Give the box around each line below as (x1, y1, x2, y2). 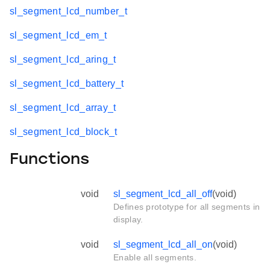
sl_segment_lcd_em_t (10, 30, 107, 40)
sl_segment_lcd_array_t (10, 102, 116, 113)
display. (113, 214, 143, 224)
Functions (10, 152, 89, 169)
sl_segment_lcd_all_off (113, 188, 212, 199)
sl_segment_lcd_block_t (10, 126, 118, 137)
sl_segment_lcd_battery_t (10, 78, 124, 89)
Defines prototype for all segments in (113, 201, 260, 212)
